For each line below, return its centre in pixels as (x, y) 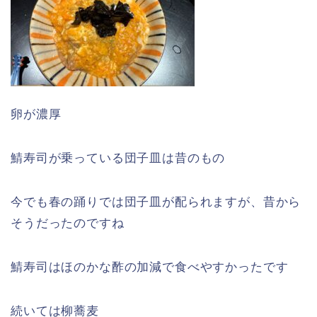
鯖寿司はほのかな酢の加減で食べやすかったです (150, 267)
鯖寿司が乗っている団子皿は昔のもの (118, 158)
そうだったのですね (68, 223)
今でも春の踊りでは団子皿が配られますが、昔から (156, 202)
